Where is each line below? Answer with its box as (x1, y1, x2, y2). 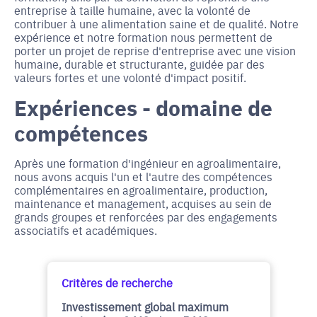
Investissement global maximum (61, 299, 229, 314)
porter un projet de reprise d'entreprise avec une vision (14, 42, 296, 58)
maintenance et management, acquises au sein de (14, 195, 272, 211)
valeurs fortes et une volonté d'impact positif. (14, 69, 246, 85)
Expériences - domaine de (14, 92, 272, 122)
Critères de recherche (61, 275, 173, 290)
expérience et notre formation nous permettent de (14, 29, 272, 45)
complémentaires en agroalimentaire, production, (14, 182, 267, 197)
